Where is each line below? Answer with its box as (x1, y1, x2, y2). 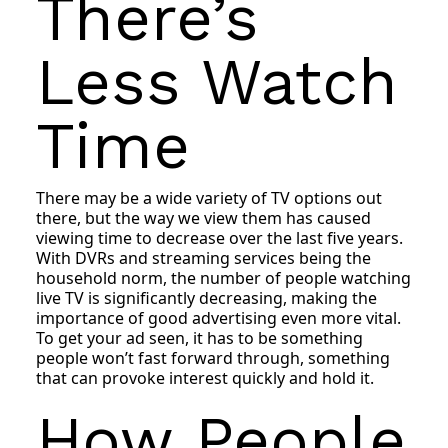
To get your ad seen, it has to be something (36, 326, 364, 349)
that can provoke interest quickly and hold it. (36, 366, 375, 389)
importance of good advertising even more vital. (36, 306, 402, 329)
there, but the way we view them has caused (36, 206, 372, 229)
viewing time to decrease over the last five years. (36, 226, 404, 249)
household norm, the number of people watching (36, 266, 412, 289)
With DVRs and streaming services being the (36, 246, 372, 269)
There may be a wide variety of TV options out (36, 186, 383, 209)
